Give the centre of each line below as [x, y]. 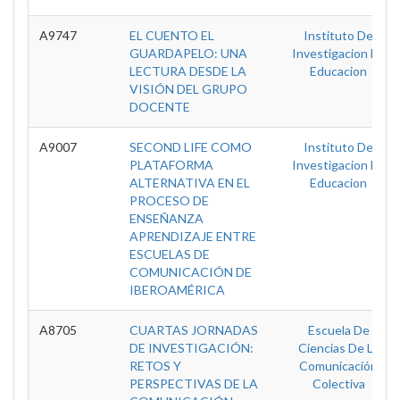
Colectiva [338, 383]
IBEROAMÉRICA [177, 290]
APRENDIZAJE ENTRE [193, 236]
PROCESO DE [169, 200]
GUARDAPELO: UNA [188, 53]
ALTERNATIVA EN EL [190, 183]
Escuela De [338, 330]
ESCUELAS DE [170, 254]
